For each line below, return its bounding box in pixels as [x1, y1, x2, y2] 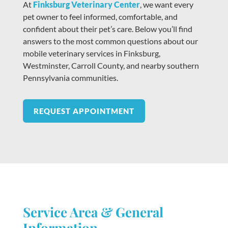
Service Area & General [22, 203, 163, 221]
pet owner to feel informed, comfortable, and [22, 12, 178, 22]
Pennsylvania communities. [22, 73, 118, 83]
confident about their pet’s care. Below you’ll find [22, 24, 192, 34]
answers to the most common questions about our [22, 36, 198, 46]
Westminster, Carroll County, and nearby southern [22, 61, 199, 71]
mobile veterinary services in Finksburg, [22, 48, 160, 59]
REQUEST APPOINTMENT [33, 106, 134, 116]
